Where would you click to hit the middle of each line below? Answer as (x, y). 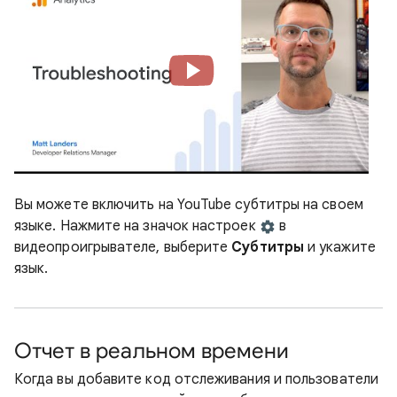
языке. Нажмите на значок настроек (137, 226)
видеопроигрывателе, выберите (123, 247)
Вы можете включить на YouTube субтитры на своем (189, 205)
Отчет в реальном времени (152, 351)
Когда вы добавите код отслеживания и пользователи (196, 379)
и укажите (339, 247)
